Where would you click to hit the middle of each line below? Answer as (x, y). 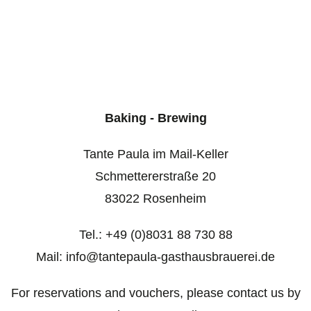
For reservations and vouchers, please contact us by (155, 293)
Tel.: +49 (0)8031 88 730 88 (155, 235)
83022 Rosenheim (155, 199)
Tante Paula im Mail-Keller (155, 154)
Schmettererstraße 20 (155, 176)
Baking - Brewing (155, 118)
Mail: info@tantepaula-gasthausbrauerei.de (155, 257)
